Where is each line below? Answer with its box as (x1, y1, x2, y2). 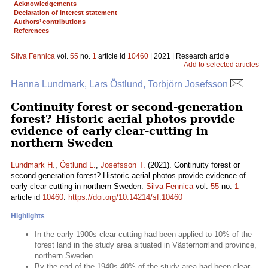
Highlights (11, 212, 45, 220)
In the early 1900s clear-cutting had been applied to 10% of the (35, 230, 252, 239)
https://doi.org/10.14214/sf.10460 (68, 193, 182, 202)
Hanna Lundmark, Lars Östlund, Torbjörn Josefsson (11, 79, 230, 89)
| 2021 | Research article (148, 52, 229, 60)
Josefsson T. (100, 160, 145, 169)
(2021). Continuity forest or (145, 160, 240, 169)
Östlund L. (60, 160, 96, 169)
